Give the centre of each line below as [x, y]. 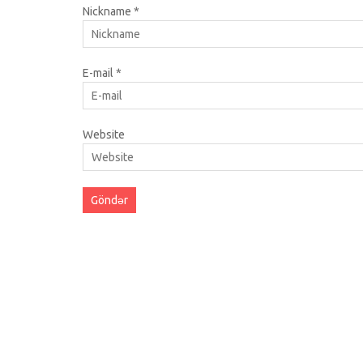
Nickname [108, 12]
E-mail [99, 73]
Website [104, 135]
